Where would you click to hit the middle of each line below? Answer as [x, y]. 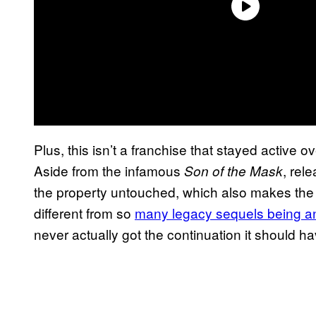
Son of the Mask [233, 170]
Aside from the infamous [109, 170]
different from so [84, 212]
